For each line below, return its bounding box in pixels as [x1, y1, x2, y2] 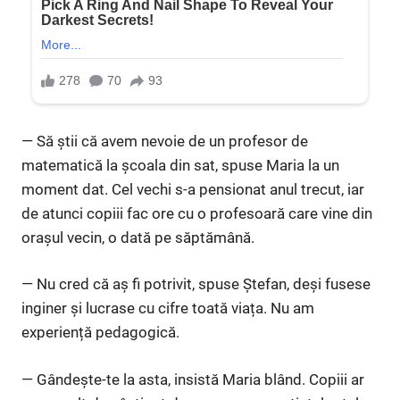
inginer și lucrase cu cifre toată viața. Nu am [21, 299, 314, 318]
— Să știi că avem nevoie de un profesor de [21, 131, 308, 150]
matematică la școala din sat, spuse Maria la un [21, 155, 339, 174]
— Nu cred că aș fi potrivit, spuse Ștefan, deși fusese [21, 275, 371, 294]
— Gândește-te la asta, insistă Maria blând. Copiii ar [21, 370, 364, 388]
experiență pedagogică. [21, 323, 179, 342]
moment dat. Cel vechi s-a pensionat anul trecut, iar [21, 179, 364, 198]
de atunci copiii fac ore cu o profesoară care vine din [21, 204, 372, 222]
